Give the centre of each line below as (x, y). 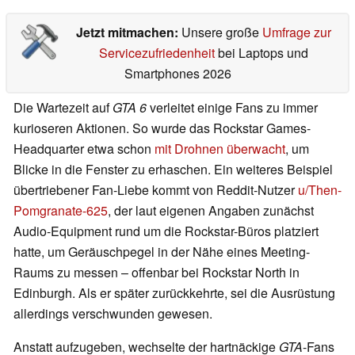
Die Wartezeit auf (63, 108)
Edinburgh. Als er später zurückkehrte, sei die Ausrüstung (174, 293)
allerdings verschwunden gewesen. (113, 314)
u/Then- (320, 190)
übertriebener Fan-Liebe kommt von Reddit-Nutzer (156, 190)
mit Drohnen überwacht (220, 149)
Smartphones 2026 (177, 74)
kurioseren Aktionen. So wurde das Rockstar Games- (162, 128)
